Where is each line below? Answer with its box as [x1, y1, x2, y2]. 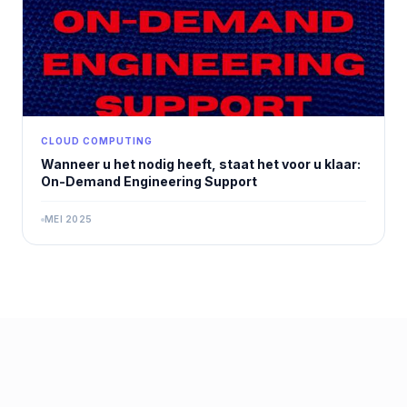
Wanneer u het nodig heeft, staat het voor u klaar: [41, 156, 361, 173]
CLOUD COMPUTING [41, 135, 153, 147]
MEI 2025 [45, 213, 92, 225]
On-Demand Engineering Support [41, 174, 257, 190]
